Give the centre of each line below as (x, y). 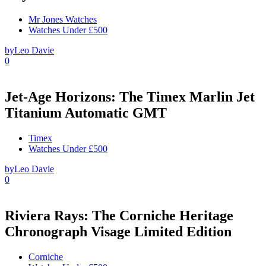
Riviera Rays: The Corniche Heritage (119, 215)
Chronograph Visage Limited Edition (118, 231)
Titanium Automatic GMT (86, 113)
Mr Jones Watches (63, 19)
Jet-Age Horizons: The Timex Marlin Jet (130, 96)
